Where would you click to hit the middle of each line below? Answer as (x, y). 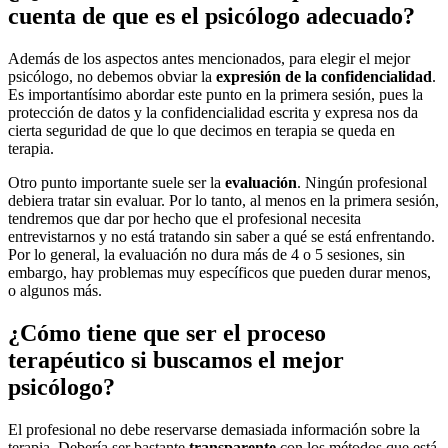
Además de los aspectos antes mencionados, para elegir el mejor (209, 59)
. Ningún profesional (362, 183)
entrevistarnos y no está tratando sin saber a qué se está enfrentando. (221, 237)
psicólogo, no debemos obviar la (110, 77)
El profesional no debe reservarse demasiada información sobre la (214, 430)
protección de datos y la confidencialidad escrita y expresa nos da (213, 113)
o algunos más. (55, 291)
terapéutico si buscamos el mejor (176, 360)
